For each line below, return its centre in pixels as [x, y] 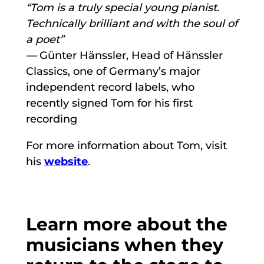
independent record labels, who [110, 88]
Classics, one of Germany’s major [113, 72]
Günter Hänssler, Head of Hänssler [129, 56]
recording [51, 119]
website [66, 162]
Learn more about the [126, 224]
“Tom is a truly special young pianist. [122, 8]
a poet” [44, 40]
